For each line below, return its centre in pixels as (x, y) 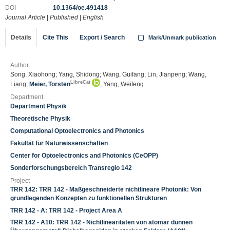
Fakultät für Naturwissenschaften (59, 143)
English (93, 17)
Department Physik (39, 106)
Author (20, 65)
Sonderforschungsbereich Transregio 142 (71, 168)
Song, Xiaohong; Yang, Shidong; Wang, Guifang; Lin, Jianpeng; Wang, (108, 74)
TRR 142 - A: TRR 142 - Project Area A (66, 210)
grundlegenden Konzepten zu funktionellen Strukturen (89, 198)
